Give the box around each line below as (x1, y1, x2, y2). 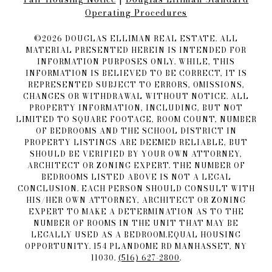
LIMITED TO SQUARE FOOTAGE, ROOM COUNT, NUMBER (15, 114, 257, 126)
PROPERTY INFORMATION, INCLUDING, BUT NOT (29, 102, 243, 114)
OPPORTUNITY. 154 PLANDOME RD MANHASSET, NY (25, 240, 247, 253)
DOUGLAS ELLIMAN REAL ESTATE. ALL (63, 33, 238, 45)
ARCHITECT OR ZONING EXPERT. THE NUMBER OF (27, 160, 245, 172)
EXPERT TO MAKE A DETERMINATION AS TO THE (28, 206, 244, 218)
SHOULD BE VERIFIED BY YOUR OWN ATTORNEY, (30, 148, 242, 160)
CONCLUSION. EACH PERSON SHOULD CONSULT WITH (17, 183, 255, 195)
